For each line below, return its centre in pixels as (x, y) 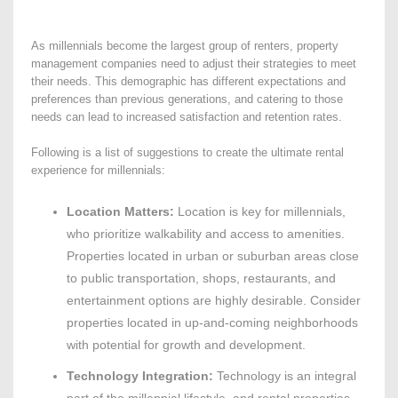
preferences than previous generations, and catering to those (187, 99)
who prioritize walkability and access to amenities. (206, 234)
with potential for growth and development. (186, 345)
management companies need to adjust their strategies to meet (194, 64)
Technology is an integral (285, 376)
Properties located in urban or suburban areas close (213, 256)
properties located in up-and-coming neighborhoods (212, 323)
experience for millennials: (98, 171)
